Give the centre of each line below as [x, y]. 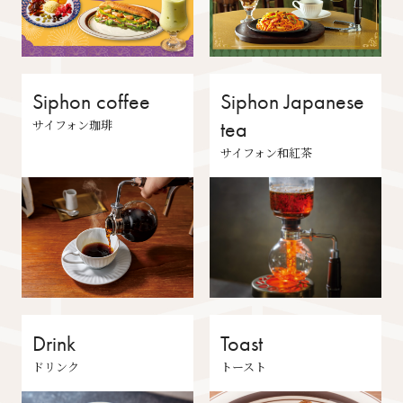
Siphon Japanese [292, 102]
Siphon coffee [91, 102]
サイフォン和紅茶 [266, 153]
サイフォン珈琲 [72, 125]
